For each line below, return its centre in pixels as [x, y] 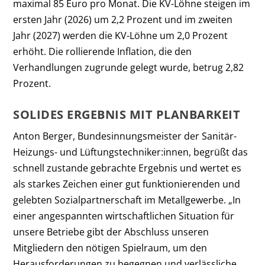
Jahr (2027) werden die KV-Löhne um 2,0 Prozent [121, 36]
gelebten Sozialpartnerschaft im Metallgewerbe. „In [127, 200]
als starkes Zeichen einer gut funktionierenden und [127, 184]
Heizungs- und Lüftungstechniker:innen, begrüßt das [131, 152]
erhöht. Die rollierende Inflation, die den [103, 52]
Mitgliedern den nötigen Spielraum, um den [110, 248]
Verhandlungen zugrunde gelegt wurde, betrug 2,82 [129, 68]
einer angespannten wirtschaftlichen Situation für [124, 216]
